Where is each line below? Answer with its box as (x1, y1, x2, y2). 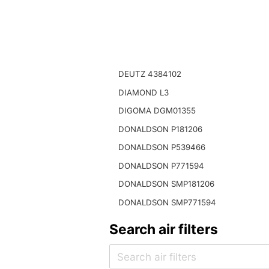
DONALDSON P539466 (118, 142, 205, 153)
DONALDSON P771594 (118, 160, 204, 171)
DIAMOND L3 (118, 87, 169, 97)
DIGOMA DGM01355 (118, 106, 196, 116)
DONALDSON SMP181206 (118, 179, 214, 189)
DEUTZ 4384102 (118, 68, 181, 79)
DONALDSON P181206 (118, 124, 202, 134)
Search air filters (109, 220, 218, 238)
